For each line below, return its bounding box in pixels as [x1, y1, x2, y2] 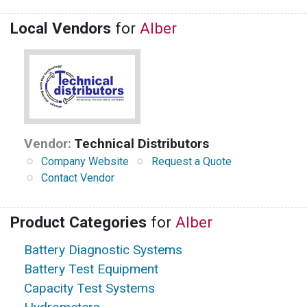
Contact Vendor [41, 171, 114, 185]
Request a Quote [151, 155, 232, 169]
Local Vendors [10, 19, 111, 38]
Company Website [41, 155, 129, 169]
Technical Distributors [74, 136, 209, 152]
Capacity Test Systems [24, 280, 155, 297]
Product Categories [10, 213, 147, 232]
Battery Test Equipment [24, 261, 158, 278]
